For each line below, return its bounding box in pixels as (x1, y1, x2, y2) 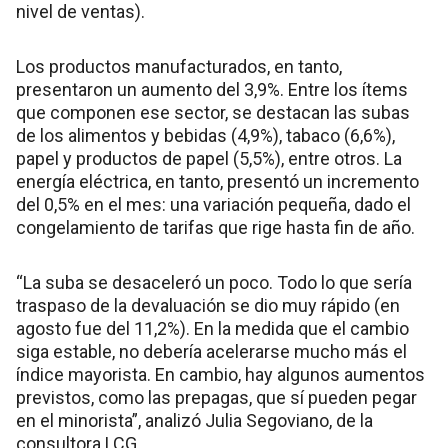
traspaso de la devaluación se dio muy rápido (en (16, 294, 400, 316)
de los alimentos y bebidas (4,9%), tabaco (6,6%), (16, 124, 395, 146)
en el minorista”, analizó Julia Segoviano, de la (16, 409, 373, 431)
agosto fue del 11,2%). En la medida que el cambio (16, 317, 409, 339)
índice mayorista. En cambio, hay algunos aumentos (16, 363, 425, 385)
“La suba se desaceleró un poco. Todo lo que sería (16, 271, 412, 293)
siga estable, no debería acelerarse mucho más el (16, 340, 407, 362)
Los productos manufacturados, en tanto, (16, 55, 342, 77)
